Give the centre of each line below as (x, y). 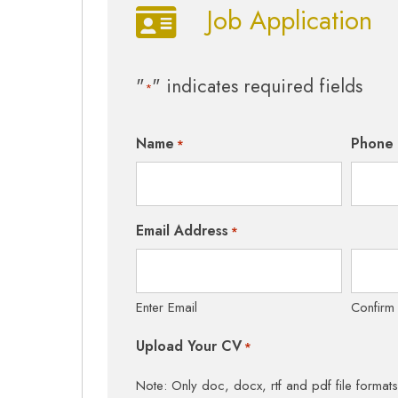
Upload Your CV (189, 346)
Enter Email (167, 308)
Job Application (290, 21)
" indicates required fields (258, 87)
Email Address (183, 231)
